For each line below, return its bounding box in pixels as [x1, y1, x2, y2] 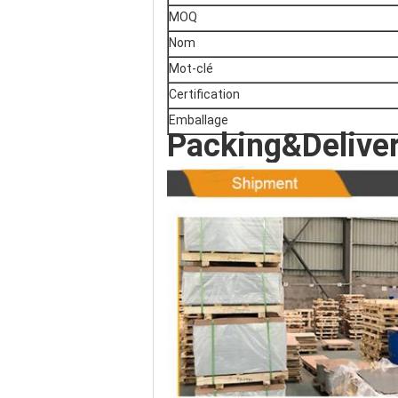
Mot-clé [169, 61, 213, 76]
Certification [169, 87, 240, 102]
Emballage [169, 113, 228, 128]
